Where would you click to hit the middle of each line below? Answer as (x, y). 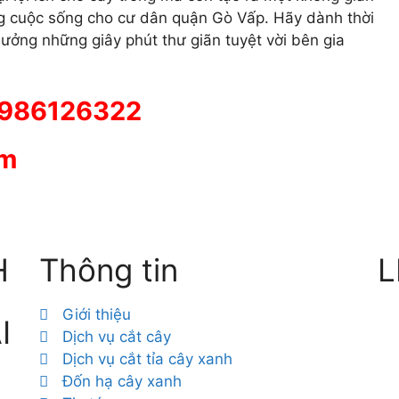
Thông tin (108, 270)
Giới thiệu (97, 314)
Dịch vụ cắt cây (117, 337)
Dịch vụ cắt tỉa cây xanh (148, 359)
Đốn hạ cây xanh (122, 381)
